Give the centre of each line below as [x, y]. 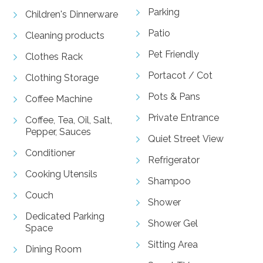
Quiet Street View [186, 139]
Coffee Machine [58, 99]
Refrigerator [174, 160]
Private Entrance [183, 117]
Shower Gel [173, 223]
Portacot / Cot [180, 75]
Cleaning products [65, 35]
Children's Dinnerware [71, 14]
